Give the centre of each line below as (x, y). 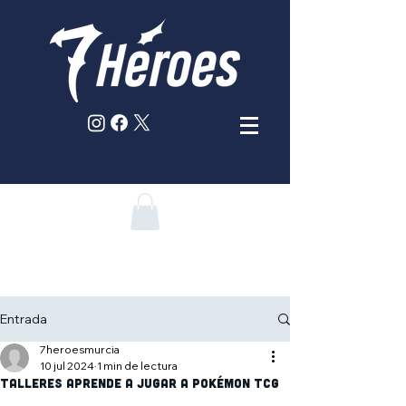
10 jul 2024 (67, 366)
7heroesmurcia (80, 349)
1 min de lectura (137, 366)
